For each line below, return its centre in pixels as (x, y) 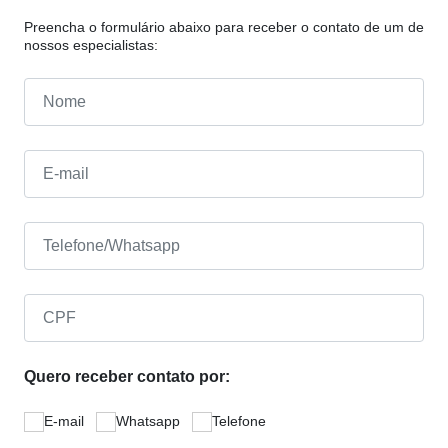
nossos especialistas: (91, 45)
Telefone (239, 421)
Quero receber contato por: (127, 377)
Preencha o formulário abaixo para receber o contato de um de (224, 27)
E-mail (64, 421)
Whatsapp (148, 421)
